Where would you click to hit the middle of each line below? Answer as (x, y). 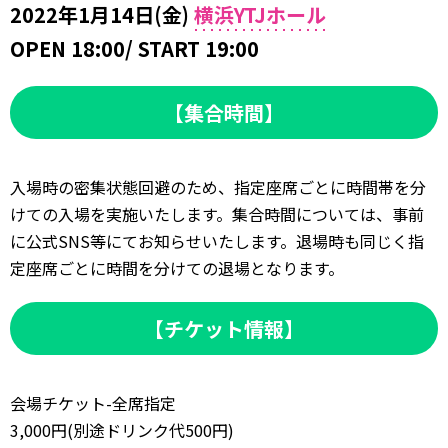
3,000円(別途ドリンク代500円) (122, 429)
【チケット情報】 (224, 328)
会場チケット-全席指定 (93, 402)
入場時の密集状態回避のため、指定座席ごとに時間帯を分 (218, 186)
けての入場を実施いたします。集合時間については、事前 (217, 213)
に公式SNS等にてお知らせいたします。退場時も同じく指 (217, 240)
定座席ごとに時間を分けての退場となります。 (177, 267)
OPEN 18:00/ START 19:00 (134, 48)
